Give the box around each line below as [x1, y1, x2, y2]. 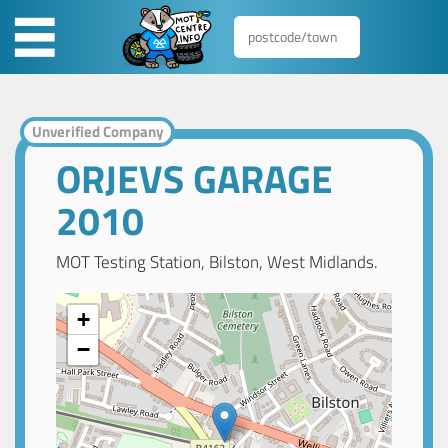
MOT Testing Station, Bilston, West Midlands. [56, 249, 379, 276]
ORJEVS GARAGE [56, 148, 334, 208]
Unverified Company [31, 120, 164, 144]
